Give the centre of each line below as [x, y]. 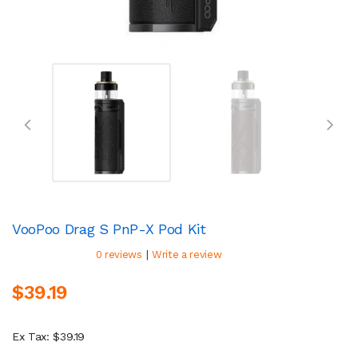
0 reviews [119, 254]
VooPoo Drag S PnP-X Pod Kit [109, 229]
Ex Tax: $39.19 [49, 336]
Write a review [187, 254]
